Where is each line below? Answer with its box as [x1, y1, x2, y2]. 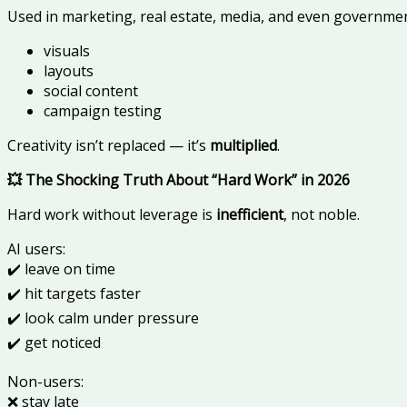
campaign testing [44, 101, 162, 122]
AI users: [7, 239, 65, 260]
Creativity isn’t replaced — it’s [7, 135, 210, 156]
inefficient [216, 204, 283, 225]
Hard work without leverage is [7, 204, 216, 225]
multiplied [210, 135, 277, 156]
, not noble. [283, 204, 360, 225]
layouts [44, 61, 94, 82]
